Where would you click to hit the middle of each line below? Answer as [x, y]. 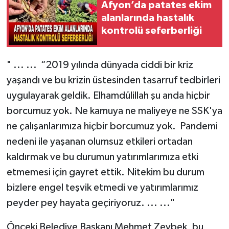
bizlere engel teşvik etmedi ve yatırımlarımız [102, 187]
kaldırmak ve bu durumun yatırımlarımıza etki [102, 157]
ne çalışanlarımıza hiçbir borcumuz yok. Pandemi [112, 126]
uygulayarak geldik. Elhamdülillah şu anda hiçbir [108, 95]
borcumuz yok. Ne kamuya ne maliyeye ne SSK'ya [114, 111]
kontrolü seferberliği [152, 31]
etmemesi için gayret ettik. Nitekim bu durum [105, 172]
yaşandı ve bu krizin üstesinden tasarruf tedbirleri [113, 80]
